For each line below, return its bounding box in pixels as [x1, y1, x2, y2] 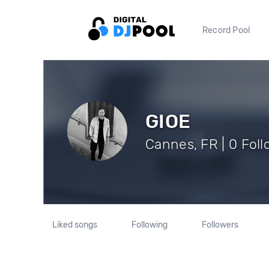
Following [131, 220, 168, 230]
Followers [201, 220, 238, 230]
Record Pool [202, 25, 250, 35]
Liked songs [52, 220, 98, 230]
